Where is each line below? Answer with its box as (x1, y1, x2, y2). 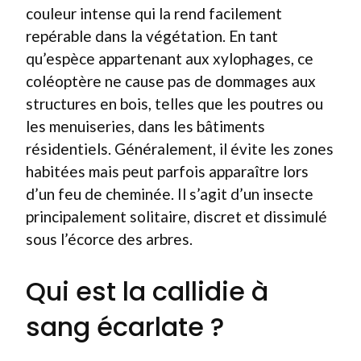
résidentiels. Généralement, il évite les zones (26, 139, 334, 158)
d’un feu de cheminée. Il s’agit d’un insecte (26, 185, 313, 203)
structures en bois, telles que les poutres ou (26, 94, 323, 113)
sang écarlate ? (26, 308, 224, 345)
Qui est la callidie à (26, 272, 268, 309)
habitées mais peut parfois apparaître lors (26, 162, 309, 180)
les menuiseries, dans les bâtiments (26, 117, 265, 135)
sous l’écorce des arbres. (26, 230, 193, 248)
